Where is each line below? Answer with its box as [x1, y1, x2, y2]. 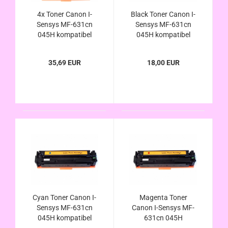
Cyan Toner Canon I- [33, 193, 96, 202]
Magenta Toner [139, 193, 187, 202]
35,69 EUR [48, 59, 81, 67]
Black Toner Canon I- [131, 10, 195, 18]
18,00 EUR [147, 59, 180, 67]
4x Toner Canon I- [37, 10, 92, 18]
